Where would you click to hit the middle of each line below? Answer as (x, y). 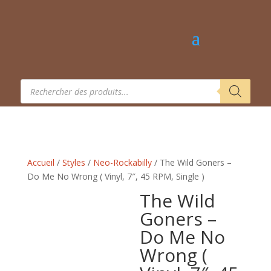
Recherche (40, 83)
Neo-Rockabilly (122, 162)
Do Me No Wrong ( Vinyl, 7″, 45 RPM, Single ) (116, 176)
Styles (73, 162)
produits (36, 100)
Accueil (41, 162)
